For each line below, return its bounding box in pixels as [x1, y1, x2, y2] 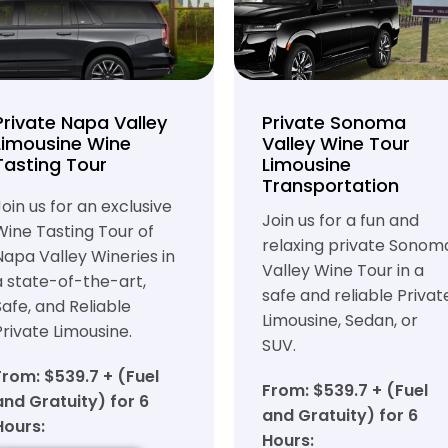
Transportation [262, 173, 399, 198]
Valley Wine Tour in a [262, 259, 424, 282]
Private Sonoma [262, 110, 406, 135]
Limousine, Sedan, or [262, 309, 418, 332]
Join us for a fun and [262, 209, 419, 232]
